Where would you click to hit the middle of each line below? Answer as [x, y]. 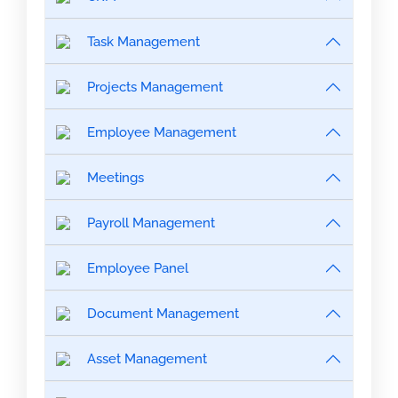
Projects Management [155, 87]
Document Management [163, 314]
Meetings [115, 178]
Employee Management [162, 132]
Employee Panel [138, 268]
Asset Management [147, 359]
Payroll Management [151, 223]
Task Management [143, 42]
